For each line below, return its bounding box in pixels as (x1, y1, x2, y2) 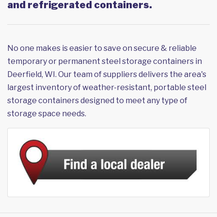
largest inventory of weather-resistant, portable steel (7, 83, 206, 93)
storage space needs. (7, 109, 86, 119)
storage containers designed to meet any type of (7, 96, 187, 106)
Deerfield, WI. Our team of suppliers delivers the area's (7, 70, 206, 79)
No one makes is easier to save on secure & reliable (7, 44, 197, 53)
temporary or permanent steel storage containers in (7, 57, 202, 66)
